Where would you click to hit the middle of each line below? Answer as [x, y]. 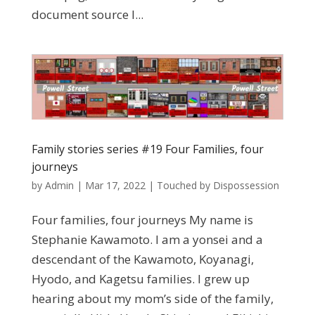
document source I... [87, 15]
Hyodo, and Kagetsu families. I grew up [140, 278]
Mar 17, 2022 [115, 185]
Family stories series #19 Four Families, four [147, 149]
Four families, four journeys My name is [142, 219]
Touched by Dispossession [218, 185]
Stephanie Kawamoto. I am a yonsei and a [147, 239]
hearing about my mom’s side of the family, [152, 298]
